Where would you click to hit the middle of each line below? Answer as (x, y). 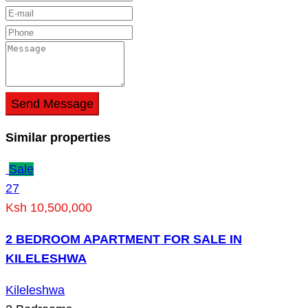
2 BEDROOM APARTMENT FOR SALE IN (124, 239)
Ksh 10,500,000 (49, 207)
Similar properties (58, 137)
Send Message (52, 103)
